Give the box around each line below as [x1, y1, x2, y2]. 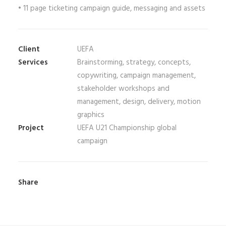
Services [18, 56, 48, 69]
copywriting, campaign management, [77, 70, 196, 82]
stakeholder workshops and [77, 83, 169, 95]
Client [18, 43, 40, 55]
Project [18, 122, 44, 134]
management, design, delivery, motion [77, 96, 201, 108]
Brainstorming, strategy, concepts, [77, 56, 191, 69]
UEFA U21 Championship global [77, 122, 177, 134]
